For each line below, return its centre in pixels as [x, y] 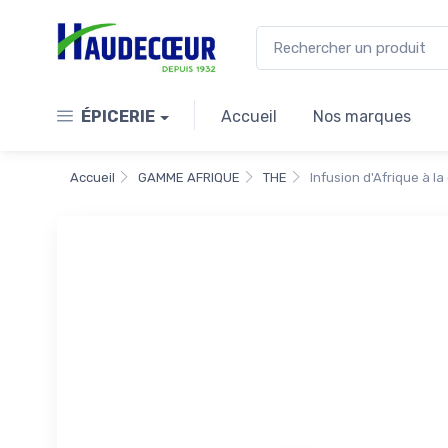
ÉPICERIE [118, 117]
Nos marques [361, 117]
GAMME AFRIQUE [189, 178]
